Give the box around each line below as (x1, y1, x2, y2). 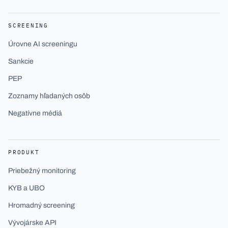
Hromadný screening (8, 202, 75, 209)
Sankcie (8, 58, 34, 65)
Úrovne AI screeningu (8, 40, 77, 48)
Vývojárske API (8, 219, 56, 226)
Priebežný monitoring (8, 167, 76, 175)
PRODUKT (8, 149, 40, 156)
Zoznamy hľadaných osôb (8, 92, 90, 100)
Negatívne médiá (8, 109, 62, 117)
